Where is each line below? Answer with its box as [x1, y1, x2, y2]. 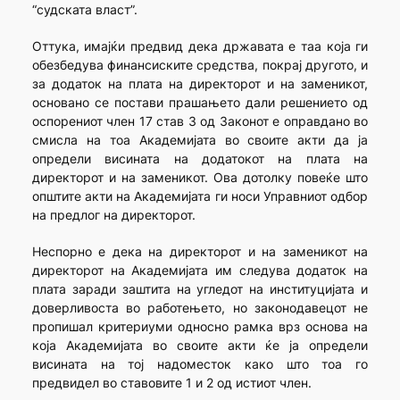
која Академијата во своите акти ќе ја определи [31, 337, 369, 354]
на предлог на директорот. [31, 207, 196, 223]
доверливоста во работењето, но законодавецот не [31, 300, 369, 316]
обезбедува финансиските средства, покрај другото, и [31, 57, 369, 73]
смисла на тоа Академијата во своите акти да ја [31, 132, 369, 148]
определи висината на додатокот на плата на [31, 151, 369, 167]
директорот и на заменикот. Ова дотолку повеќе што [31, 170, 369, 186]
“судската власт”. [31, 2, 137, 18]
